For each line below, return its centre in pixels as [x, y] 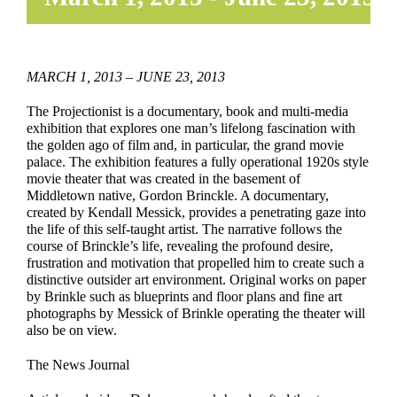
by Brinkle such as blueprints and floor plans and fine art [184, 296]
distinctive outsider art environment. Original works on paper [196, 280]
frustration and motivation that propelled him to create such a [195, 263]
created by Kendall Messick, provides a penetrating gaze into [196, 212]
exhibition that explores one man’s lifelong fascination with [191, 128]
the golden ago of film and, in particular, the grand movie [185, 145]
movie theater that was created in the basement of [163, 179]
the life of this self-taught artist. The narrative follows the [184, 229]
